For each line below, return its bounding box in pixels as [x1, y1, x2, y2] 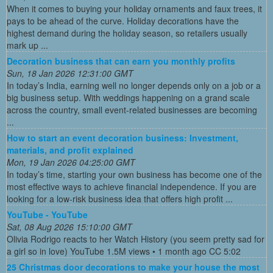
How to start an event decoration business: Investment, [7, 131, 238, 144]
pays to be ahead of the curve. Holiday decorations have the [7, 14, 239, 27]
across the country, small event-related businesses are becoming [7, 103, 257, 116]
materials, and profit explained [7, 143, 133, 156]
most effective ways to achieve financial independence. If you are [7, 180, 257, 193]
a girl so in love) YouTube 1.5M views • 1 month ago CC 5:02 [7, 244, 241, 257]
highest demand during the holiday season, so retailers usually [7, 26, 247, 39]
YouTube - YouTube [7, 208, 88, 221]
